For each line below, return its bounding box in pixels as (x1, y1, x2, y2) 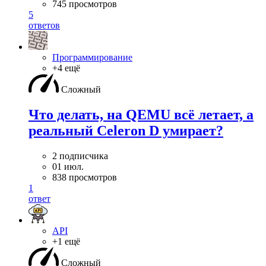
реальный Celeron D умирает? (28, 122, 223, 138)
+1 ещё (52, 236, 80, 246)
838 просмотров (52, 172, 117, 182)
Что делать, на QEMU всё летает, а (28, 106, 254, 122)
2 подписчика (52, 150, 108, 161)
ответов (28, 20, 60, 30)
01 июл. (52, 161, 84, 172)
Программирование (52, 52, 132, 62)
